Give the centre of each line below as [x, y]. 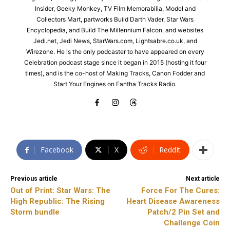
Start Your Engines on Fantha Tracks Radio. [115, 84]
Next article [203, 179]
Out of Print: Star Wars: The [60, 191]
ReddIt [170, 150]
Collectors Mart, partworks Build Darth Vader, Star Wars [115, 20]
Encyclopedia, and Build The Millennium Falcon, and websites [115, 30]
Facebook [57, 150]
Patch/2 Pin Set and [183, 212]
